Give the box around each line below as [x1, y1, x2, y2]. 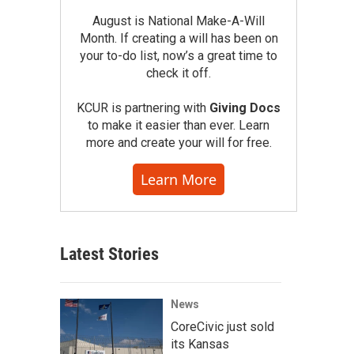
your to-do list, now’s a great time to [80, 48, 277, 63]
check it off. [146, 66, 211, 81]
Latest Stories [60, 244, 159, 264]
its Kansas [171, 337, 229, 352]
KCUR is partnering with [77, 100, 209, 115]
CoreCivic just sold [171, 319, 274, 334]
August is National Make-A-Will [92, 13, 265, 28]
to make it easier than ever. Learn [88, 118, 269, 133]
